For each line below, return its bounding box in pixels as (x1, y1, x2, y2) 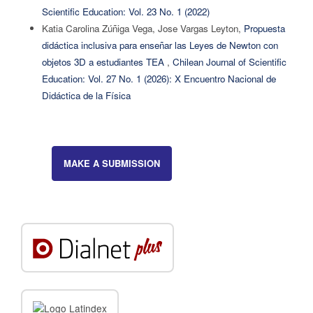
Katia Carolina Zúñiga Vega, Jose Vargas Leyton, (41, 21, 244, 35)
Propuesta (243, 21, 285, 35)
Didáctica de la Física (41, 88, 131, 102)
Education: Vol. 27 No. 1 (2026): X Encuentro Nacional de (41, 71, 276, 85)
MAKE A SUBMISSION (63, 156, 160, 170)
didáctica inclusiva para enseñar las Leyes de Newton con (41, 38, 278, 52)
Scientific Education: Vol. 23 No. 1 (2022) (41, 4, 210, 18)
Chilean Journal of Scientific (172, 54, 286, 68)
